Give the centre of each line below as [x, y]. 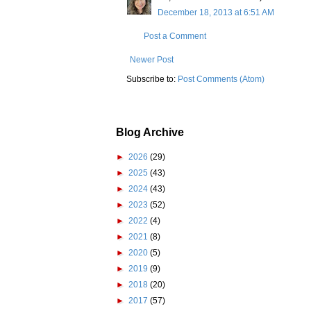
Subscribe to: [152, 79]
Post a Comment [175, 36]
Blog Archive [150, 133]
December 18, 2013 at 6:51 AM [216, 13]
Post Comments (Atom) [221, 79]
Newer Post [152, 60]
